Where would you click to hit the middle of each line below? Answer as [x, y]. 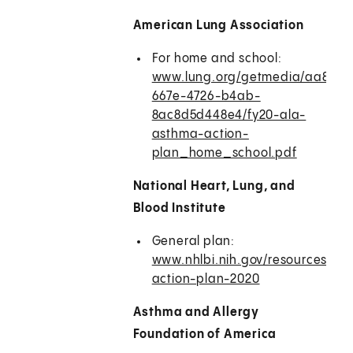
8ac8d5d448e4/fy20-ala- [229, 116]
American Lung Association [218, 26]
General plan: [193, 242]
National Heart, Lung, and [214, 187]
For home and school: [217, 59]
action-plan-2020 [206, 280]
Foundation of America [204, 335]
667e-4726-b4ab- [206, 97]
